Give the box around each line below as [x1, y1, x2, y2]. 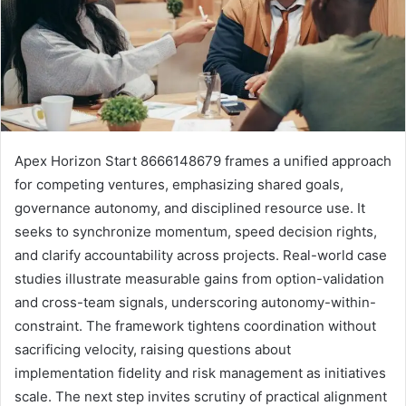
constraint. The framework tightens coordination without [14, 316, 376, 334]
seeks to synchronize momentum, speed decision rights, [14, 222, 377, 240]
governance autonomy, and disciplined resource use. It [14, 198, 365, 217]
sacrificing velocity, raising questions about [14, 340, 291, 358]
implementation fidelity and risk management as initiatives [14, 363, 386, 382]
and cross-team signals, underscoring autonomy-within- [14, 293, 376, 311]
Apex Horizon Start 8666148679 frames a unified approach [14, 151, 391, 169]
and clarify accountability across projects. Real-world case [14, 246, 387, 264]
